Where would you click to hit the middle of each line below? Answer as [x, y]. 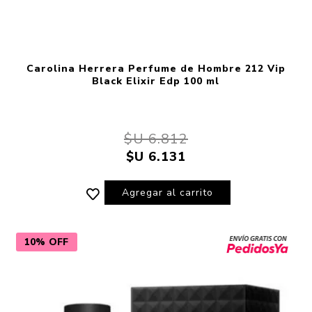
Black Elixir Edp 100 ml [156, 81]
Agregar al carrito [167, 192]
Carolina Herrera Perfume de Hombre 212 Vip [156, 68]
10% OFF [46, 242]
